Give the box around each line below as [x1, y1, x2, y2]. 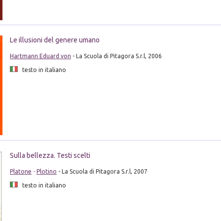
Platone [9, 168, 32, 175]
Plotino [36, 168, 57, 175]
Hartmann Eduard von [9, 53, 71, 60]
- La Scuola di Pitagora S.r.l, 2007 [56, 168, 147, 175]
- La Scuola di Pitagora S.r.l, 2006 [71, 53, 162, 60]
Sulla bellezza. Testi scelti [9, 151, 90, 159]
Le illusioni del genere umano [9, 36, 100, 44]
